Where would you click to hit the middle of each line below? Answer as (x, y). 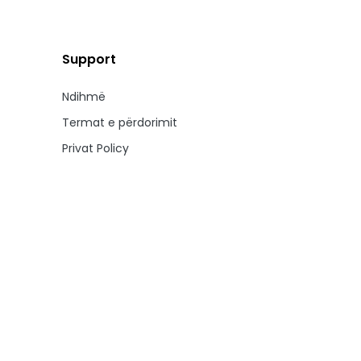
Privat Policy (95, 148)
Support (89, 59)
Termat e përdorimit (120, 122)
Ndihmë (84, 97)
